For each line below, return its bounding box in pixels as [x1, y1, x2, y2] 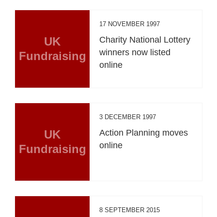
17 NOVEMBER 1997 [99, 20, 160, 28]
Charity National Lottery [99, 34, 191, 45]
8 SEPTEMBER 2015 [99, 206, 160, 214]
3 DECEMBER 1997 [99, 113, 156, 121]
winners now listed [99, 47, 171, 57]
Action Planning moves [99, 127, 188, 138]
